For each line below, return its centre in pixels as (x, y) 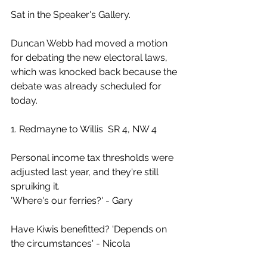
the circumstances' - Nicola (71, 243)
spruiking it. (35, 186)
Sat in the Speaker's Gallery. (71, 15)
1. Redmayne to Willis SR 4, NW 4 (84, 129)
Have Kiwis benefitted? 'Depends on (90, 229)
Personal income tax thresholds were (93, 158)
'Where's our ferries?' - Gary (72, 201)
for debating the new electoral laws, (90, 58)
